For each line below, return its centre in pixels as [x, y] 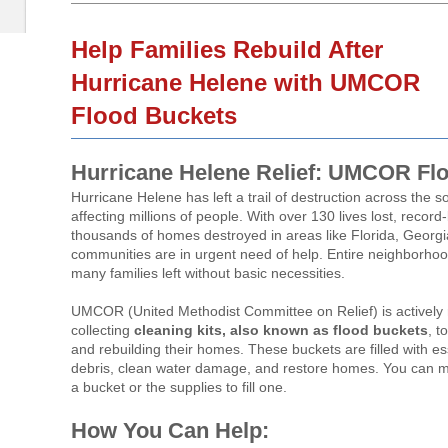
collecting [103, 329]
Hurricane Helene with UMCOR [246, 83]
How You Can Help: [170, 430]
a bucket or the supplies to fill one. [179, 386]
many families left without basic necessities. [208, 272]
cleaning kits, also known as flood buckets [281, 329]
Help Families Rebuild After [227, 50]
